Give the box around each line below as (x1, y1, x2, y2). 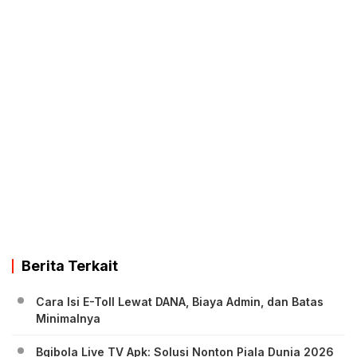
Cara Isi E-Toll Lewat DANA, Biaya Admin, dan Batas (36, 295, 324, 309)
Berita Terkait (22, 257, 118, 275)
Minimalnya (36, 312, 100, 326)
